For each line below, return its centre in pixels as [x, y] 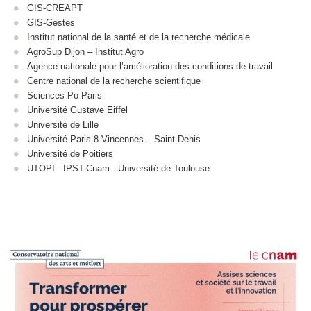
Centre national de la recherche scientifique [115, 81]
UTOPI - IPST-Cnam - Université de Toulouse [118, 169]
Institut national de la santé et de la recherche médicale [140, 37]
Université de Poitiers [72, 154]
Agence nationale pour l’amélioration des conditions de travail [151, 67]
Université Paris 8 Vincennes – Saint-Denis [115, 140]
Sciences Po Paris [65, 96]
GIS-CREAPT [56, 8]
